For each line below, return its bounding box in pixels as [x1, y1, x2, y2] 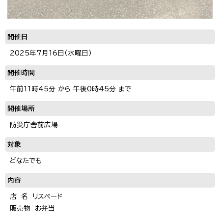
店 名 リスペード [10, 193, 62, 200]
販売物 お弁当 [10, 205, 55, 212]
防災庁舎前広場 [10, 121, 58, 129]
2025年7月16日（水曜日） [10, 50, 92, 57]
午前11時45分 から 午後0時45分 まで [10, 85, 131, 93]
